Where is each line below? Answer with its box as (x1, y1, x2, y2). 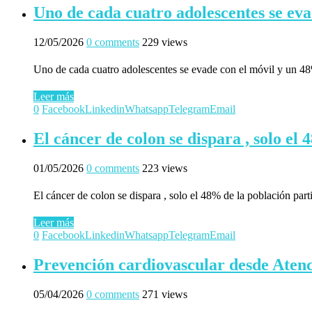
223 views (142, 162, 187, 174)
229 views (142, 36, 187, 48)
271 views (142, 288, 187, 300)
